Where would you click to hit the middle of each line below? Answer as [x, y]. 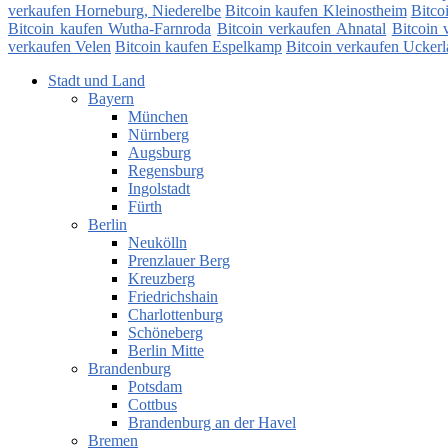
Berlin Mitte [166, 351]
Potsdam [155, 387]
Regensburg [166, 171]
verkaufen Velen [59, 47]
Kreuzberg [161, 279]
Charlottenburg [175, 315]
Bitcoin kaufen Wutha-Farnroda [110, 29]
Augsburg [159, 153]
